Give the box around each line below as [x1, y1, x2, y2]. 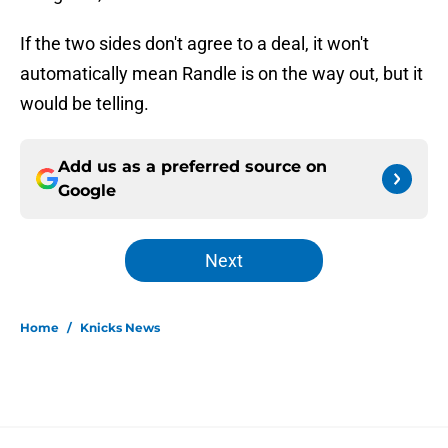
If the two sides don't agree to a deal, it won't [20, 33, 369, 55]
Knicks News [80, 320, 160, 336]
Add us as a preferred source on [58, 157, 327, 177]
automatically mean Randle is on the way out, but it [20, 63, 423, 85]
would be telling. [20, 93, 149, 115]
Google [58, 181, 116, 201]
